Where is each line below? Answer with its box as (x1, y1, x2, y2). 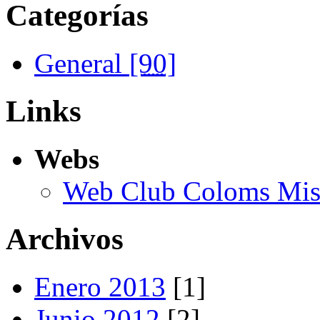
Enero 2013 (34, 271, 166, 302)
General (34, 48, 129, 79)
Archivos (6, 222, 124, 256)
